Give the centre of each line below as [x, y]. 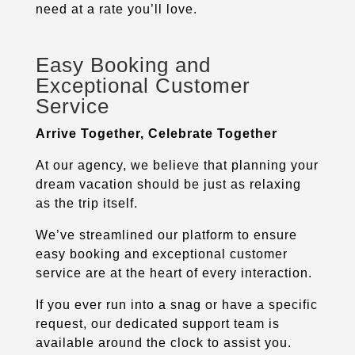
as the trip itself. [86, 203]
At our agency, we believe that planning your [177, 165]
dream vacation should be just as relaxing [168, 184]
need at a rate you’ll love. [116, 9]
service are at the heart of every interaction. [176, 273]
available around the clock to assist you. [163, 342]
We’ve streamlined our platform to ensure [166, 235]
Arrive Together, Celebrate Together [156, 133]
